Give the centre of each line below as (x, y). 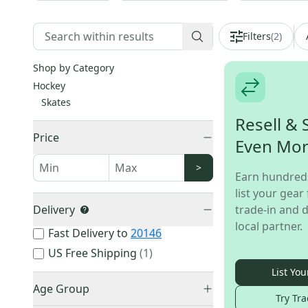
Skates (56, 102)
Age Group (61, 289)
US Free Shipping (92, 253)
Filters (257, 36)
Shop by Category (74, 68)
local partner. (269, 226)
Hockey (49, 86)
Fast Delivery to (88, 233)
